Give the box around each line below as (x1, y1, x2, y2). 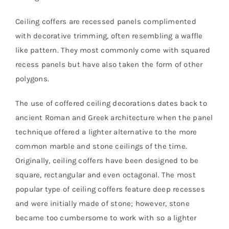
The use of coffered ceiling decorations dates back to (15, 99, 207, 108)
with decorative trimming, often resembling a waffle (15, 31, 203, 41)
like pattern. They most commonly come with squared (15, 45, 211, 55)
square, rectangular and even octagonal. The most (15, 170, 196, 180)
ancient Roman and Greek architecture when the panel (15, 113, 213, 123)
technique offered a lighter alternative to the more (15, 127, 197, 137)
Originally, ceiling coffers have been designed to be (15, 156, 199, 166)
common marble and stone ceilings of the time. (15, 142, 188, 151)
